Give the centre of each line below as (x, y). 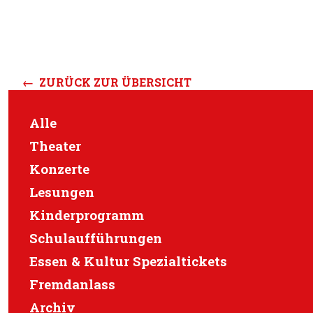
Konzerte (59, 169)
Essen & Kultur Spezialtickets (128, 261)
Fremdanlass (72, 284)
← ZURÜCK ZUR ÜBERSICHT (107, 82)
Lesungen (62, 192)
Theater (55, 146)
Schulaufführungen (96, 238)
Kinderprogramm (87, 215)
